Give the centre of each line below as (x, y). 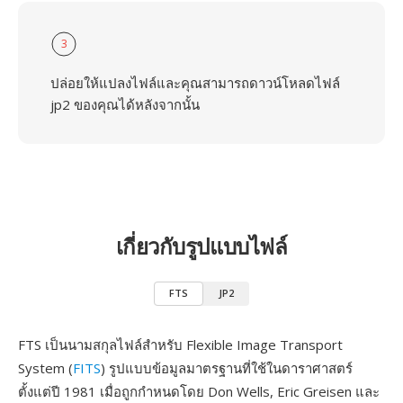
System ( (45, 368)
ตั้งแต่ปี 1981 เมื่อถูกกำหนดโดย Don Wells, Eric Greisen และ (199, 391)
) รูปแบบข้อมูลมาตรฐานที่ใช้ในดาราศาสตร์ (227, 368)
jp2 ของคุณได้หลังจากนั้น (125, 104)
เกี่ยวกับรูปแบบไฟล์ (201, 246)
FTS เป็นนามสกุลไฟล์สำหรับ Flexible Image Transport (180, 345)
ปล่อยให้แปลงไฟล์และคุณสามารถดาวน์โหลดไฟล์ (195, 83)
